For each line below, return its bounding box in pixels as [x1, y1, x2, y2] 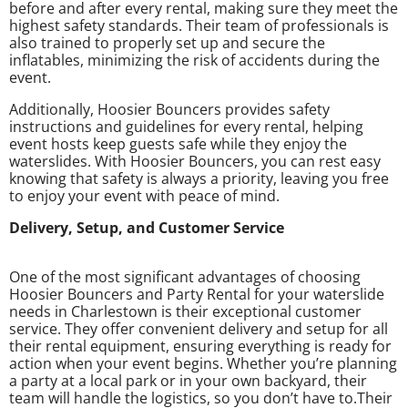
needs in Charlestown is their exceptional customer [9, 301, 362, 321]
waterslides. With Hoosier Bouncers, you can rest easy [9, 150, 381, 171]
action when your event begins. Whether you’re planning [9, 352, 397, 373]
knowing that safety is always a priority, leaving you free [9, 168, 389, 189]
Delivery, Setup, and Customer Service [9, 217, 284, 238]
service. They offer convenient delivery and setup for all [9, 318, 388, 339]
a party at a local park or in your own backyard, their [9, 370, 367, 391]
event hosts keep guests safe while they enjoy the [9, 133, 347, 154]
